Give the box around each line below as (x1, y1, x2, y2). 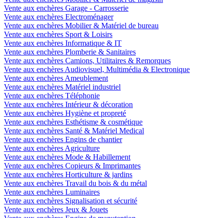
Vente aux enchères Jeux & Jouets (4, 205, 108, 214)
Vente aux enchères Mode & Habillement (4, 152, 130, 161)
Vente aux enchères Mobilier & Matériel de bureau (4, 21, 159, 30)
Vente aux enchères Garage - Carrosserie (4, 3, 128, 12)
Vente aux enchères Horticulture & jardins (4, 170, 132, 179)
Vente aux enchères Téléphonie (4, 91, 100, 100)
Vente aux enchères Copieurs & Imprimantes (4, 161, 141, 170)
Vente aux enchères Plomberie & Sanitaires (4, 47, 136, 56)
